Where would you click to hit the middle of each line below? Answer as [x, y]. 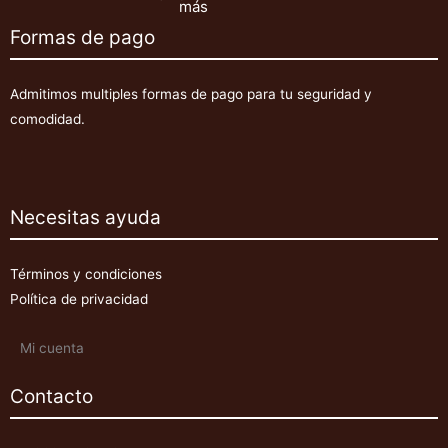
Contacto [51, 396]
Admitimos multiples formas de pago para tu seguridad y [191, 93]
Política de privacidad [79, 298]
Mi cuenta [52, 347]
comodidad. [47, 118]
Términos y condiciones [86, 273]
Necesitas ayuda [85, 217]
